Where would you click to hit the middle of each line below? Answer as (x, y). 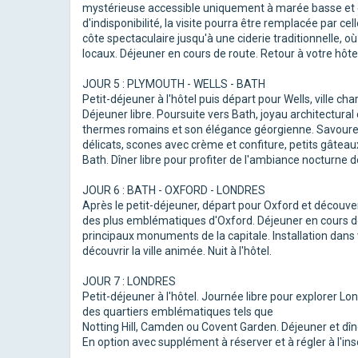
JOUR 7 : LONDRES (129, 281)
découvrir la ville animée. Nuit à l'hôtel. (177, 251)
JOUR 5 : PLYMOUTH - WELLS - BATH (174, 84)
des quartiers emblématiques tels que (178, 312)
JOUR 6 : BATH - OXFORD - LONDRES (174, 190)
